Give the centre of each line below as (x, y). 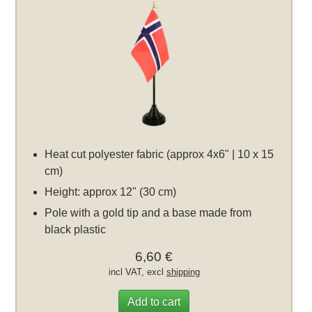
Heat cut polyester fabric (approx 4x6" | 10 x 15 (159, 155)
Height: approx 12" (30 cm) (111, 192)
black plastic (76, 230)
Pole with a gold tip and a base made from (148, 213)
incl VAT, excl (137, 272)
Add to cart (154, 302)
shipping (183, 272)
